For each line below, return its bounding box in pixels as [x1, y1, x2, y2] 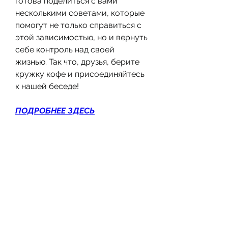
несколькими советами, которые [15, 8, 145, 18]
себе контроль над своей [15, 44, 115, 54]
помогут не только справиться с [15, 20, 141, 30]
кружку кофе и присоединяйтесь [15, 69, 145, 79]
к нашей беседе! [15, 81, 79, 91]
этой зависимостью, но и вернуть [15, 32, 148, 42]
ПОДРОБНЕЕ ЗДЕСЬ [15, 105, 95, 116]
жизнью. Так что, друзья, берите [15, 56, 139, 67]
